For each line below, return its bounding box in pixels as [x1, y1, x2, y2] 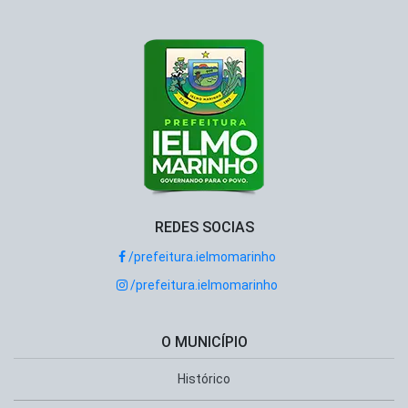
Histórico [178, 372, 230, 386]
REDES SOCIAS [154, 219, 254, 236]
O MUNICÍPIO [160, 333, 248, 351]
